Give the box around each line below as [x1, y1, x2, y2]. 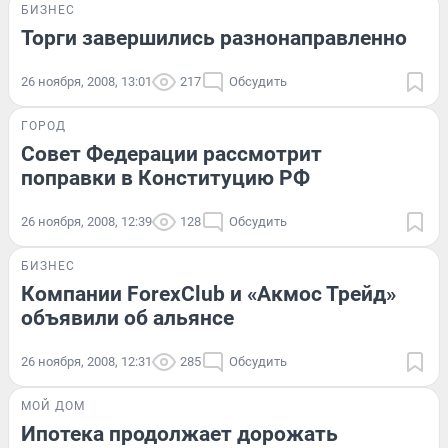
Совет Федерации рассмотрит [21, 141, 322, 166]
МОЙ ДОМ [21, 398, 85, 413]
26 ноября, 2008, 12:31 [21, 353, 152, 369]
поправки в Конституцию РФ [21, 165, 310, 190]
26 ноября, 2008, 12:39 [21, 213, 152, 229]
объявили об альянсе [21, 305, 234, 330]
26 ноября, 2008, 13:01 [21, 73, 152, 89]
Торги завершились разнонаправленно [21, 25, 407, 50]
